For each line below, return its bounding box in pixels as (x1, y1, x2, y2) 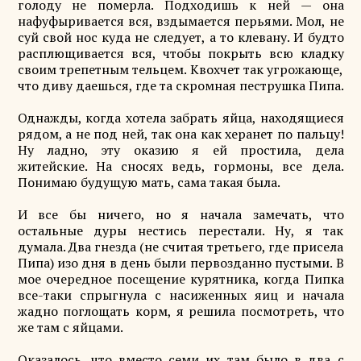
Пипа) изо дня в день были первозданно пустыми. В (17, 254, 344, 272)
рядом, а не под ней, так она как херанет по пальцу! (17, 125, 344, 143)
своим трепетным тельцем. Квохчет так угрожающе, (17, 60, 344, 78)
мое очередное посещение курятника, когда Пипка (17, 270, 344, 288)
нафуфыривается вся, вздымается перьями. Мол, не (17, 12, 344, 30)
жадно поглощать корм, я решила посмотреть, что (17, 302, 344, 320)
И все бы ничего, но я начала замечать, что (17, 205, 344, 223)
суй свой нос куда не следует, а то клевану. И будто (17, 28, 344, 46)
